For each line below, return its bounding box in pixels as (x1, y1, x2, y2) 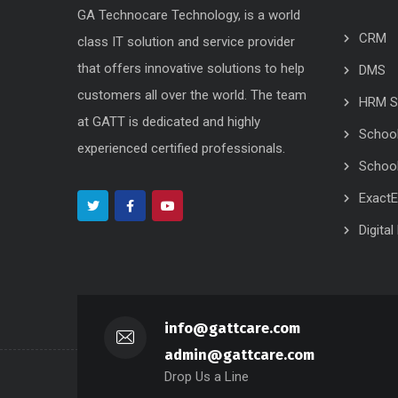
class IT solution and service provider (77, 33, 295, 50)
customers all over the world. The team (77, 86, 306, 103)
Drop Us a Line (164, 368, 249, 385)
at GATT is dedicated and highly (77, 113, 260, 130)
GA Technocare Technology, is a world (77, 6, 300, 23)
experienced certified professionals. (77, 139, 285, 156)
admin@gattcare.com (164, 346, 314, 363)
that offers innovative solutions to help (77, 60, 305, 76)
